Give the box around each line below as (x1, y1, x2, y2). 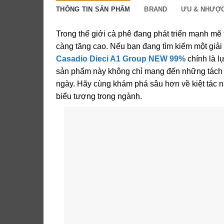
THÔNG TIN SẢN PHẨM (56, 5, 130, 13)
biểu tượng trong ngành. (56, 91, 142, 100)
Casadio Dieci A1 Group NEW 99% (56, 54, 185, 63)
